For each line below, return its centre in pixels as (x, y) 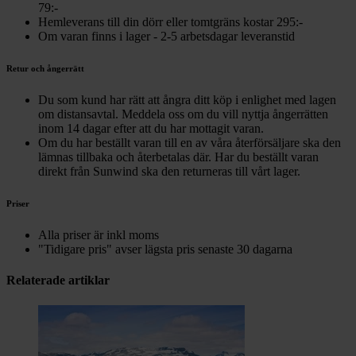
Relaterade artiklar (58, 281)
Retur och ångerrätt (45, 69)
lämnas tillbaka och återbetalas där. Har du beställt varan (178, 157)
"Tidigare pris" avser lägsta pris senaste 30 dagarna (165, 250)
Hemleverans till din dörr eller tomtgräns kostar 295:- (170, 22)
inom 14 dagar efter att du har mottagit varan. (151, 129)
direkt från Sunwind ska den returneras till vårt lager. (169, 172)
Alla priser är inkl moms (99, 235)
